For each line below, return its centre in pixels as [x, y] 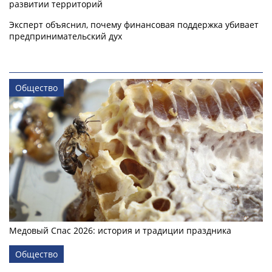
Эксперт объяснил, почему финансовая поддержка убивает [134, 25]
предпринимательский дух [66, 36]
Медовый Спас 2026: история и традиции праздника [120, 231]
